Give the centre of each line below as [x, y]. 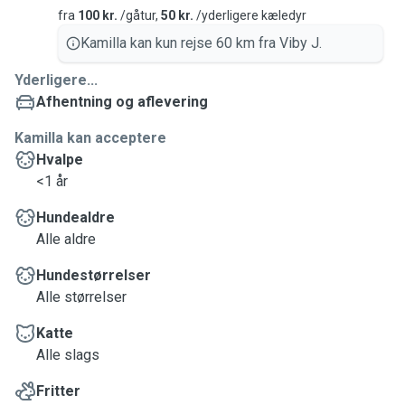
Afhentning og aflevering [122, 102]
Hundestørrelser [94, 275]
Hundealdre [75, 217]
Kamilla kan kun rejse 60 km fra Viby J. [201, 43]
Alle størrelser [81, 297]
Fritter [58, 391]
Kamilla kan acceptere [90, 138]
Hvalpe [60, 160]
